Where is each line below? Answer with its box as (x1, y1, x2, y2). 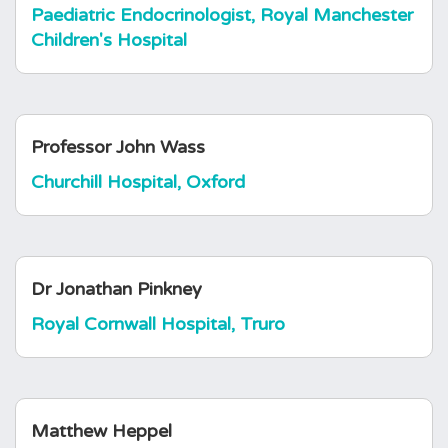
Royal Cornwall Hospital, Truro (31, 313, 285, 335)
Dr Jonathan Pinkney (31, 278, 202, 300)
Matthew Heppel (31, 420, 172, 442)
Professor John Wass (31, 136, 205, 158)
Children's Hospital (31, 29, 187, 51)
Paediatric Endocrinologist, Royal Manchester (31, 4, 413, 26)
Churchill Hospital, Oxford (31, 171, 245, 193)
